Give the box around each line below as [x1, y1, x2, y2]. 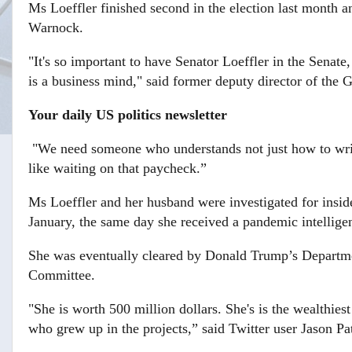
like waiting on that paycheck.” [28, 159, 207, 176]
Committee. [28, 266, 95, 283]
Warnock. [28, 19, 83, 35]
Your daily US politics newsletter [28, 106, 227, 123]
